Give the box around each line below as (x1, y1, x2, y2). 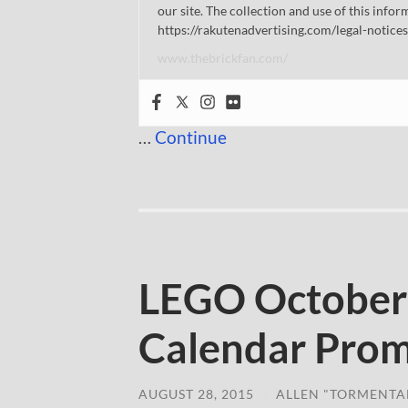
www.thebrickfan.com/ (158, 49, 288, 66)
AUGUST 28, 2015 (138, 385, 254, 402)
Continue (155, 126, 227, 148)
